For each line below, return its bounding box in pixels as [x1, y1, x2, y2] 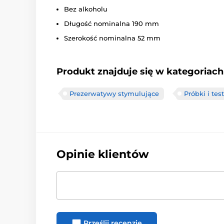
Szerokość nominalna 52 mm [64, 33, 160, 42]
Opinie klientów [56, 147, 149, 161]
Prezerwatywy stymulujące [69, 89, 159, 97]
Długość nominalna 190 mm [64, 19, 159, 27]
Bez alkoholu [64, 4, 107, 13]
